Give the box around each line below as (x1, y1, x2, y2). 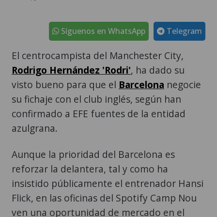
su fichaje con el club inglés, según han (12, 93, 181, 106)
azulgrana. (12, 122, 58, 135)
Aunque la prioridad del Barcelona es (12, 148, 175, 161)
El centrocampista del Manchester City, (12, 49, 184, 62)
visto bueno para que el (12, 78, 119, 92)
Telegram (165, 26, 202, 37)
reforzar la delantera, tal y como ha (12, 162, 168, 176)
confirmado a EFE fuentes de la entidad (12, 107, 186, 121)
